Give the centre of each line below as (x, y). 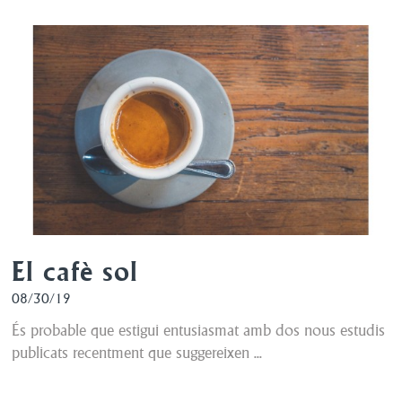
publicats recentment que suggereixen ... (137, 352)
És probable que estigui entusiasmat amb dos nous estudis (199, 329)
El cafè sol (75, 271)
